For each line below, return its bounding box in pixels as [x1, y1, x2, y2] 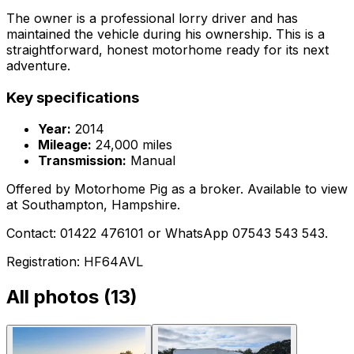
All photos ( [6, 285, 111, 309]
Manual [126, 153, 175, 169]
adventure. [6, 57, 70, 73]
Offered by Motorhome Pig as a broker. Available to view [6, 181, 348, 198]
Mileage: [38, 137, 92, 153]
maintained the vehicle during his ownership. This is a [6, 25, 325, 42]
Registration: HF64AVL [6, 254, 143, 270]
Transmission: [38, 153, 126, 169]
